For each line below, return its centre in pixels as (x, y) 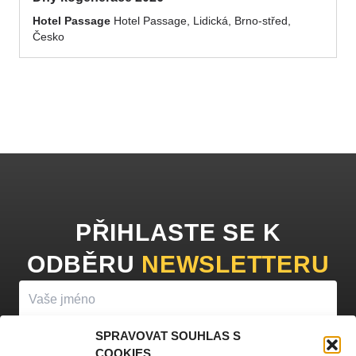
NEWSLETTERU (236, 264)
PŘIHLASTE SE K (178, 232)
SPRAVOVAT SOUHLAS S (168, 336)
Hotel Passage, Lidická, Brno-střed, (201, 21)
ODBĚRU (81, 264)
